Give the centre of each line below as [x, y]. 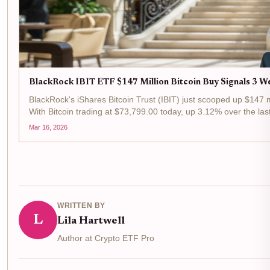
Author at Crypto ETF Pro [106, 238]
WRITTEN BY [81, 206]
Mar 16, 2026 [48, 127]
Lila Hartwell [91, 221]
